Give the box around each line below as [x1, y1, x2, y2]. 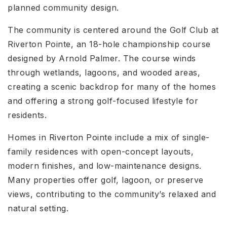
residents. [8, 110, 47, 120]
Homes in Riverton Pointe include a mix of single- [8, 132, 210, 142]
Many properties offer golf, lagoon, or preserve [8, 175, 204, 185]
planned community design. [8, 3, 119, 13]
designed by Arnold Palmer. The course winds [8, 53, 196, 63]
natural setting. [8, 203, 68, 213]
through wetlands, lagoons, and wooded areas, [8, 67, 200, 78]
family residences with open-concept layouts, [8, 146, 194, 157]
